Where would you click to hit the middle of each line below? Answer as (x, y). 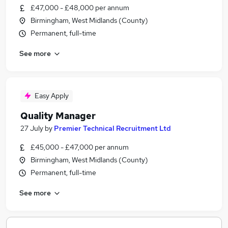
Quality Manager (58, 116)
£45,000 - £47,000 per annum (80, 147)
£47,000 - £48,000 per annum (80, 8)
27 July (32, 128)
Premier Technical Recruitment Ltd (112, 128)
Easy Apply (52, 96)
